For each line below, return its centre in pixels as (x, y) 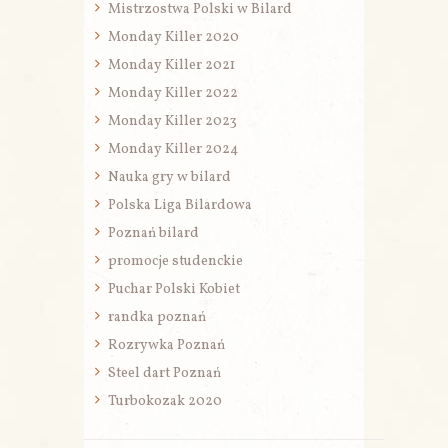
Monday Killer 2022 (173, 94)
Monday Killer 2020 (173, 38)
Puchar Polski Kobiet (174, 290)
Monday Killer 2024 (173, 150)
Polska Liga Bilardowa (180, 206)
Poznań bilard (153, 234)
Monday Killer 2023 (172, 122)
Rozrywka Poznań (166, 346)
